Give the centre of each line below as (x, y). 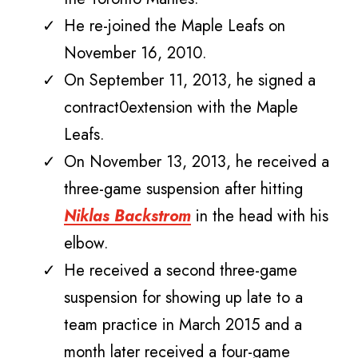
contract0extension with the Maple (181, 107)
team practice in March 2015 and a (183, 324)
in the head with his (260, 216)
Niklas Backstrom (127, 216)
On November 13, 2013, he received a (197, 161)
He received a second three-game (181, 270)
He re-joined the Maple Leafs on (175, 26)
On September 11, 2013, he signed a (190, 80)
